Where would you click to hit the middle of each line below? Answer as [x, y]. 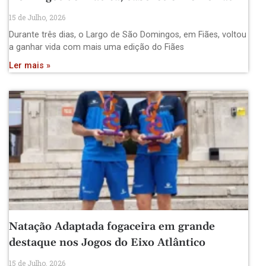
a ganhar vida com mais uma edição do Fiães [96, 47]
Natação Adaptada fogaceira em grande [112, 227]
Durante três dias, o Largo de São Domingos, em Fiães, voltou [128, 34]
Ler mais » [30, 65]
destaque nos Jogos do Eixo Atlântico [107, 243]
